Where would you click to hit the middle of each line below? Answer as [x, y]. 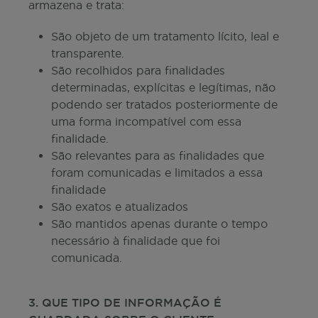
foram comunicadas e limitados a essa [157, 172]
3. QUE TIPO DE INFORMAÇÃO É [125, 302]
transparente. [88, 53]
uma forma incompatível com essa [146, 121]
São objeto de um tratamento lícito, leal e [165, 36]
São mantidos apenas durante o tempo [159, 224]
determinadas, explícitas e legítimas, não [163, 87]
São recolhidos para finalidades [138, 70]
